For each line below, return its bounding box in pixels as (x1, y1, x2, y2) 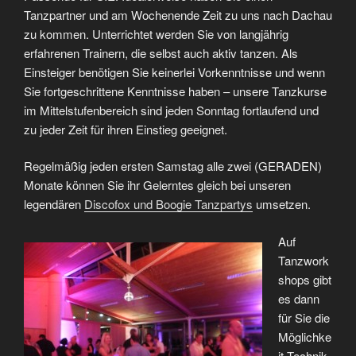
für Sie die (277, 308, 330, 326)
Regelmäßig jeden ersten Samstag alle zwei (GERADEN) (24, 157, 322, 175)
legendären (24, 195, 84, 213)
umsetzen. (253, 195, 311, 213)
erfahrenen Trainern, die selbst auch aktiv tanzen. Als (24, 44, 298, 61)
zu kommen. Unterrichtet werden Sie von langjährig (24, 25, 288, 42)
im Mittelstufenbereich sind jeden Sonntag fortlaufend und (24, 101, 319, 118)
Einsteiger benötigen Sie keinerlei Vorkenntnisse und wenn (24, 63, 325, 80)
